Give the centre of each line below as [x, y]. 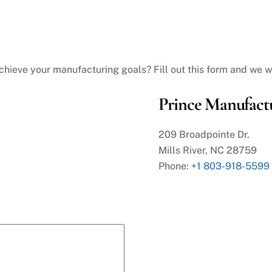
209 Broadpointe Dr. [204, 134]
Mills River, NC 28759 [207, 150]
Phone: [175, 166]
